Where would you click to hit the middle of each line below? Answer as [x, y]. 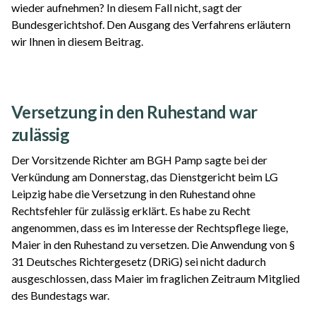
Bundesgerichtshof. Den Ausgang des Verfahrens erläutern [151, 25]
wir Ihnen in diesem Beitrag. [77, 42]
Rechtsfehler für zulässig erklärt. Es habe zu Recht [131, 211]
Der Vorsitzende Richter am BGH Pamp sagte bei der [139, 160]
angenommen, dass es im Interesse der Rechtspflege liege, [150, 228]
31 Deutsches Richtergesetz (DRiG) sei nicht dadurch [139, 262]
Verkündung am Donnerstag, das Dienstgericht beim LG [145, 177]
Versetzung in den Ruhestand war [134, 112]
